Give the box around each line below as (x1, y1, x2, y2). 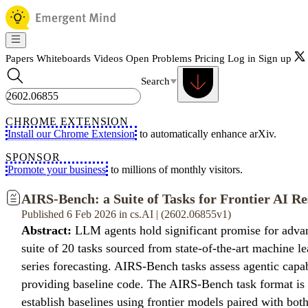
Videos (93, 53, 123, 64)
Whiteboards (36, 53, 91, 64)
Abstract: (21, 223, 71, 237)
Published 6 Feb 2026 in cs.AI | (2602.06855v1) (21, 208, 231, 220)
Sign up (258, 53, 291, 64)
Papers (5, 53, 34, 64)
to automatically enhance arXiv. (137, 128, 276, 140)
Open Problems (126, 53, 192, 64)
